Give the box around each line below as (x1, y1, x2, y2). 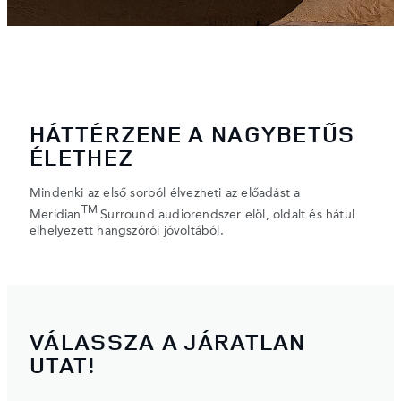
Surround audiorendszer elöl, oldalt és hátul (100, 208, 355, 221)
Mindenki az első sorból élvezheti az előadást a (30, 186, 301, 200)
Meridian (30, 208, 81, 221)
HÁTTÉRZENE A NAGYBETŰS (30, 117, 355, 149)
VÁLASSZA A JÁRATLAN (30, 326, 306, 358)
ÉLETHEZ (30, 141, 134, 173)
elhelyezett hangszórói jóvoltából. (30, 225, 224, 238)
